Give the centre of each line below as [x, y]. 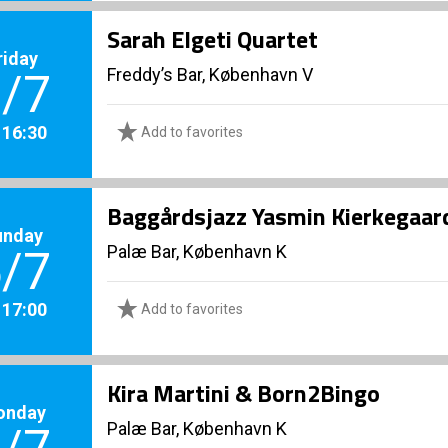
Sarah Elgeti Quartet [212, 39]
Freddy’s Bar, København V [210, 74]
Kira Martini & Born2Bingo [243, 393]
